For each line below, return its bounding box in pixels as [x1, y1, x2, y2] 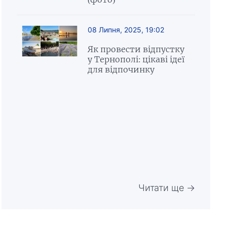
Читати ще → [138, 182, 195, 193]
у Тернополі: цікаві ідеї [87, 54, 184, 64]
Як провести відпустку [87, 44, 184, 54]
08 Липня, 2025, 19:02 [87, 25, 164, 34]
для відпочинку [87, 64, 157, 74]
